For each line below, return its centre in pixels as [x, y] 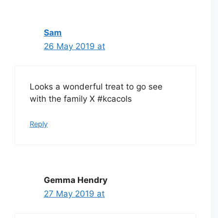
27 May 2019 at [74, 193]
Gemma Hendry [76, 180]
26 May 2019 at [74, 46]
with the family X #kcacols [81, 99]
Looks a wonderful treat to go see [96, 87]
